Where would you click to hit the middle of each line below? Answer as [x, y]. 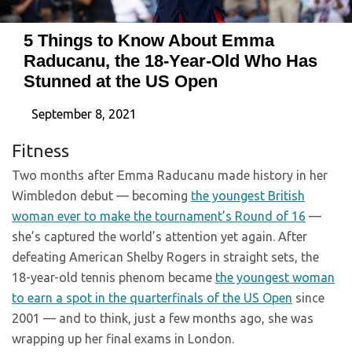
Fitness [40, 150]
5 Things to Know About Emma [149, 40]
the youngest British [248, 195]
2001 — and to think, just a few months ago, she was [163, 318]
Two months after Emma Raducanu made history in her [170, 175]
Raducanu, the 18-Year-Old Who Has [170, 60]
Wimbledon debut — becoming [101, 195]
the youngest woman [275, 277]
